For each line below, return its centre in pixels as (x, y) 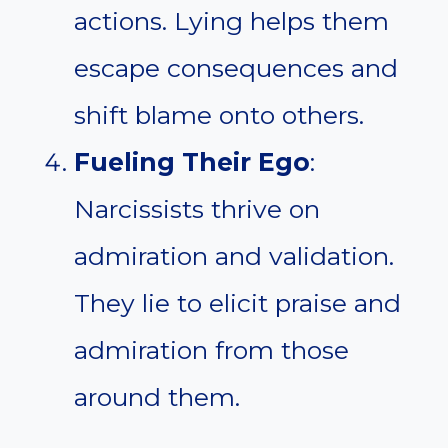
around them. (157, 397)
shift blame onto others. (219, 115)
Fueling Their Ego (192, 162)
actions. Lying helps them (231, 21)
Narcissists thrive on (197, 209)
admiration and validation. (234, 256)
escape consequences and (236, 68)
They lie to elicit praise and (237, 303)
